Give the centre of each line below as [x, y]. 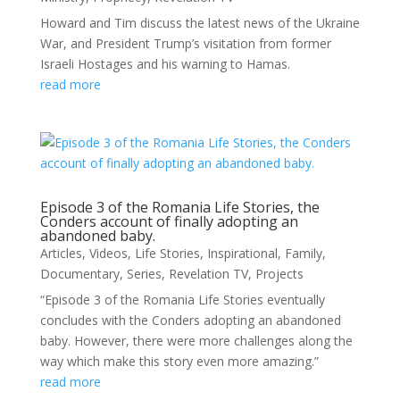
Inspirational [242, 253]
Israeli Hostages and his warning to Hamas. [165, 64]
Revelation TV [208, 274]
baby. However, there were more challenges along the [196, 341]
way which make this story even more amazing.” [179, 361]
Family [303, 253]
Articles [61, 253]
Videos [108, 253]
